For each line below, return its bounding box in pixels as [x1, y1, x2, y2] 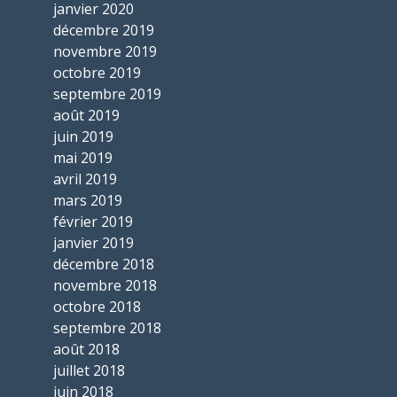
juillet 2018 [53, 361, 125, 381]
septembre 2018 [53, 318, 161, 339]
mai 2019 [53, 148, 113, 168]
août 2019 [53, 105, 120, 126]
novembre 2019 [53, 42, 157, 62]
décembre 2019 [53, 20, 154, 41]
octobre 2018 [53, 297, 141, 317]
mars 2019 [53, 191, 122, 211]
